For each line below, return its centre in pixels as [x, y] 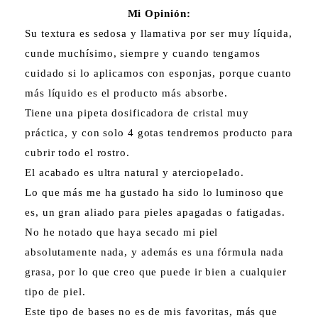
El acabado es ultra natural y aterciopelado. [135, 172]
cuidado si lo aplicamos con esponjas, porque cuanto [158, 73]
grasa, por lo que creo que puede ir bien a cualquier [156, 272]
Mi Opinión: [159, 13]
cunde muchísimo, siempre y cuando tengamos [143, 53]
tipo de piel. [55, 291]
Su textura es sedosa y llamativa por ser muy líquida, [159, 33]
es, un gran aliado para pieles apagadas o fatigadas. [155, 212]
